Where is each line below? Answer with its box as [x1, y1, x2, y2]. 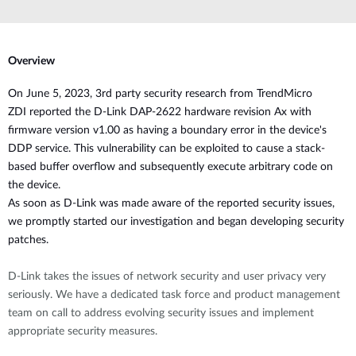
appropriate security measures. [8, 326, 157, 337]
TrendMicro [257, 88, 312, 99]
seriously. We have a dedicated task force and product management [8, 289, 340, 300]
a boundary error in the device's [172, 125, 327, 136]
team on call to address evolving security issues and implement [8, 308, 314, 319]
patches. [8, 234, 48, 246]
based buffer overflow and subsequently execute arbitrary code [8, 161, 320, 172]
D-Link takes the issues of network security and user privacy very [8, 271, 326, 282]
